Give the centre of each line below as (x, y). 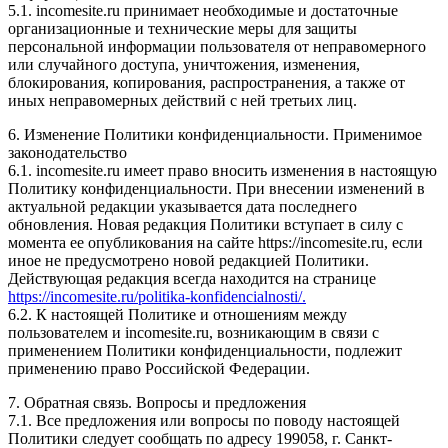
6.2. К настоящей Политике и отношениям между (177, 314)
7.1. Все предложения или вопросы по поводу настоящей (204, 420)
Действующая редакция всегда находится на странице (192, 278)
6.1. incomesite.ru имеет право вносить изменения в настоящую (222, 170)
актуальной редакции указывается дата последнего (182, 206)
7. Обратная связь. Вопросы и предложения (157, 402)
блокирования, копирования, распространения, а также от (206, 82)
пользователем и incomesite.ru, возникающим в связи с (193, 332)
